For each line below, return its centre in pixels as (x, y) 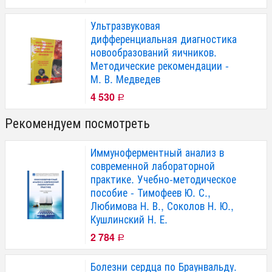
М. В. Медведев (125, 78)
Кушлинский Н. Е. (129, 219)
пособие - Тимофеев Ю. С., (151, 192)
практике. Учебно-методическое (163, 178)
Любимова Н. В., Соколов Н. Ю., (162, 205)
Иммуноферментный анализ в (157, 152)
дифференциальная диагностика (164, 38)
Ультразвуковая (125, 25)
